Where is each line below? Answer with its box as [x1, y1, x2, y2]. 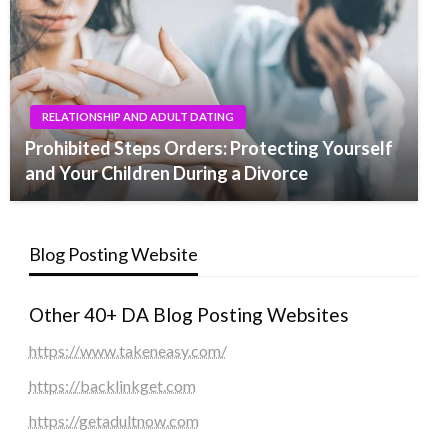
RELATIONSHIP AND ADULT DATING [42, 109, 234, 123]
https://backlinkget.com [28, 375, 196, 395]
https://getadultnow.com [28, 410, 199, 430]
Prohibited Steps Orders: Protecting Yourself [25, 136, 393, 159]
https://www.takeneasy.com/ [28, 340, 227, 360]
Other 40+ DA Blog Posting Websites [28, 302, 349, 326]
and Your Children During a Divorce [25, 161, 308, 184]
